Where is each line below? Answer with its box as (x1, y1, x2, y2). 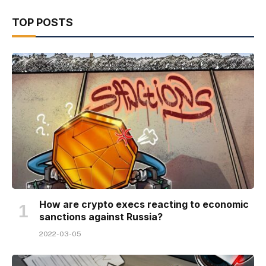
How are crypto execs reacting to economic (39, 198, 249, 211)
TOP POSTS (12, 15, 73, 28)
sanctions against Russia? (39, 211, 163, 223)
